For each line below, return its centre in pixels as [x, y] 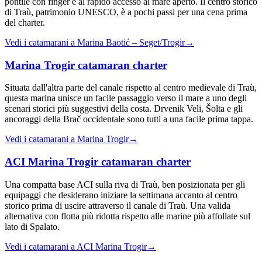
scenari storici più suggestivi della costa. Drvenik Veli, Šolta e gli [124, 109]
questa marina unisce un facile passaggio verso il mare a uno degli [126, 98]
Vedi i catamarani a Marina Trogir [67, 139]
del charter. [25, 22]
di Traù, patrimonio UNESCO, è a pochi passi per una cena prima [126, 12]
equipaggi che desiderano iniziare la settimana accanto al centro [121, 195]
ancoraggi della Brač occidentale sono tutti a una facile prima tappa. [129, 119]
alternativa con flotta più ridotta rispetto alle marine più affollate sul [127, 216]
